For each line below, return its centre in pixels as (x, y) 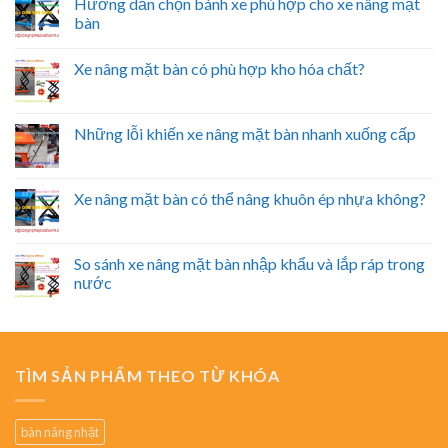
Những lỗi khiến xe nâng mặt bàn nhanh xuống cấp (245, 134)
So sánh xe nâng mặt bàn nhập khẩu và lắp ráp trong (249, 264)
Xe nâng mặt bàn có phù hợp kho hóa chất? (219, 69)
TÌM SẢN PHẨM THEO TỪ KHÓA (147, 376)
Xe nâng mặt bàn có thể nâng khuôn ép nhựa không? (250, 199)
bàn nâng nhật (60, 431)
